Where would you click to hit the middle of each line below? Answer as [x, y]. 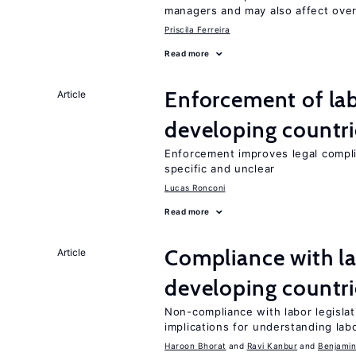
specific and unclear [220, 168]
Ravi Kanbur [272, 346]
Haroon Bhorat [195, 346]
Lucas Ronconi [195, 188]
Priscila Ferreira [197, 29]
